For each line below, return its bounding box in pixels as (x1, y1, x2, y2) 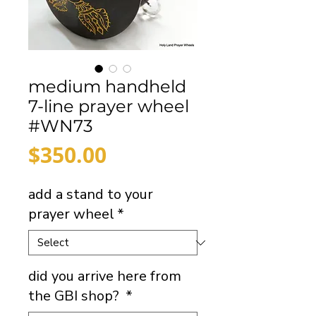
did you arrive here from (28, 267, 181, 286)
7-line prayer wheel (28, 96, 189, 116)
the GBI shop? (28, 286, 123, 305)
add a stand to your (28, 185, 153, 204)
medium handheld (28, 76, 186, 97)
